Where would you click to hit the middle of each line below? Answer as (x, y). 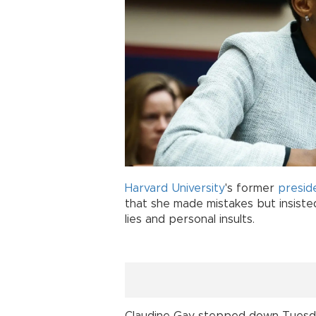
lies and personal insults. (190, 220)
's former (251, 189)
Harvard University (175, 189)
